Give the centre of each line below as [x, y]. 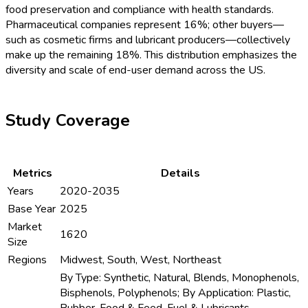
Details [180, 174]
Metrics [32, 174]
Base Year [32, 209]
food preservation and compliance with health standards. [140, 9]
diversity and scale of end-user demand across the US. [135, 70]
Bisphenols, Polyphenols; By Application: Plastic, [175, 293]
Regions [27, 260]
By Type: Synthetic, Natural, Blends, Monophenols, [179, 278]
